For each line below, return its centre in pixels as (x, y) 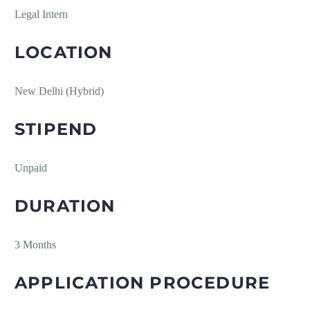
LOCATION (64, 53)
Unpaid (31, 168)
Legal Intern (41, 15)
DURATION (65, 206)
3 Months (35, 245)
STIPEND (56, 129)
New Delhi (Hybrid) (59, 91)
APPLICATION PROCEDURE (143, 283)
